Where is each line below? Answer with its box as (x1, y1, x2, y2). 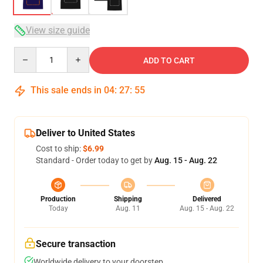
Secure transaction (36, 238, 116, 249)
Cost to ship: (36, 144, 83, 153)
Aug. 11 (115, 204, 140, 213)
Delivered (193, 195, 221, 203)
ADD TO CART (143, 56, 195, 65)
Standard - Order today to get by (36, 156, 154, 165)
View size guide (26, 25, 90, 36)
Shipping (113, 195, 142, 203)
